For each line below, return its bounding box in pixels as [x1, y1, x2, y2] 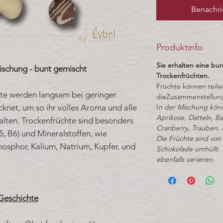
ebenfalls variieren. [156, 154, 215, 164]
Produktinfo [156, 41, 203, 53]
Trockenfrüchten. [156, 71, 210, 80]
